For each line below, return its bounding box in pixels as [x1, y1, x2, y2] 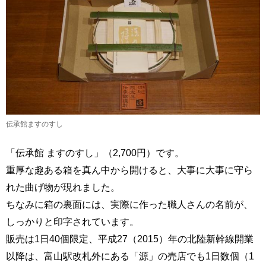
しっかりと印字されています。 [6, 216, 139, 227]
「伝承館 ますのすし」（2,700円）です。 [6, 147, 184, 158]
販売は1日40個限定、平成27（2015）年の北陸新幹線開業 [6, 233, 254, 244]
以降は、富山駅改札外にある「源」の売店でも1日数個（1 [6, 251, 254, 261]
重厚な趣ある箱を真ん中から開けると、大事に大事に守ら [6, 164, 253, 175]
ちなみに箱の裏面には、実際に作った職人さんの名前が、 [6, 199, 253, 210]
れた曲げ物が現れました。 [6, 182, 120, 192]
